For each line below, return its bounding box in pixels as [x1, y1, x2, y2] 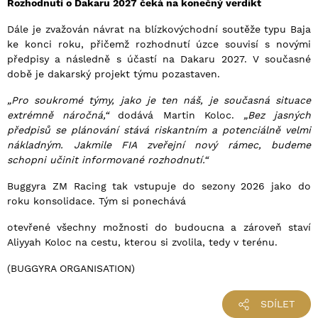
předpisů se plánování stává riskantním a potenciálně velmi [7, 124, 311, 136]
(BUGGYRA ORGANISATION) [7, 263, 135, 275]
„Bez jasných [243, 109, 312, 121]
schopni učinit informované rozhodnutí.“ [7, 154, 208, 166]
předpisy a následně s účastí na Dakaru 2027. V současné [7, 53, 311, 65]
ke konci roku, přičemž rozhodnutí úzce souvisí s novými [7, 38, 311, 50]
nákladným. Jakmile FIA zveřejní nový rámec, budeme [7, 139, 311, 151]
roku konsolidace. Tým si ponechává [7, 195, 186, 207]
